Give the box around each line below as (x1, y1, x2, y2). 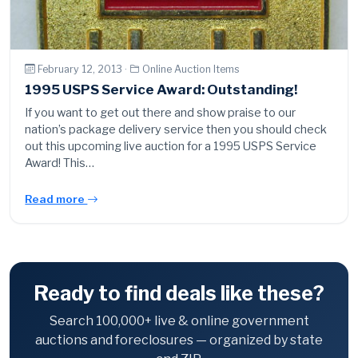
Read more (25, 193, 88, 206)
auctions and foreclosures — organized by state (35, 332, 323, 348)
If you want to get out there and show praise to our (25, 105, 296, 121)
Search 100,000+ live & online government (49, 313, 309, 329)
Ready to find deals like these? (34, 281, 324, 306)
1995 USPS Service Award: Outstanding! (25, 82, 298, 98)
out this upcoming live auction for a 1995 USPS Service (25, 139, 317, 154)
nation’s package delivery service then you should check (25, 122, 328, 137)
